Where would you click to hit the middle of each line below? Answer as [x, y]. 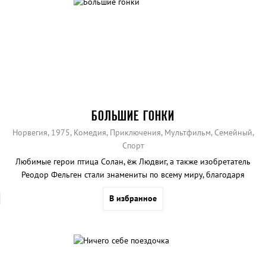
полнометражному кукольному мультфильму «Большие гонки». [133, 188]
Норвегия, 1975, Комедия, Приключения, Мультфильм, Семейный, [133, 133]
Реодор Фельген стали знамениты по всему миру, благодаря [133, 175]
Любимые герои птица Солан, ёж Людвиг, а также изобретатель [133, 162]
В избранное [133, 199]
